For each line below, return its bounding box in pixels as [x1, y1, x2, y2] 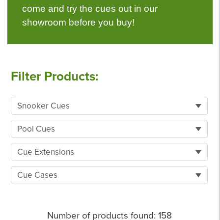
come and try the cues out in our [22, 3, 158, 14]
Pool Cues [17, 124, 55, 134]
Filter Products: [10, 69, 99, 84]
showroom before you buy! [22, 17, 135, 27]
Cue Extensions [17, 147, 74, 157]
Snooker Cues [17, 101, 70, 111]
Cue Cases [17, 170, 57, 180]
